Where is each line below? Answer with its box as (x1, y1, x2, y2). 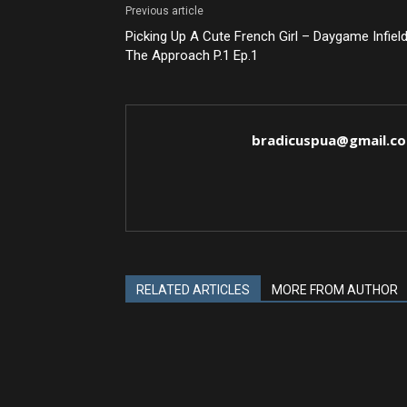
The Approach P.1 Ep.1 (125, 47, 258, 64)
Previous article (125, 5, 203, 17)
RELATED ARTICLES (136, 283, 250, 297)
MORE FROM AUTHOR (272, 283, 398, 297)
